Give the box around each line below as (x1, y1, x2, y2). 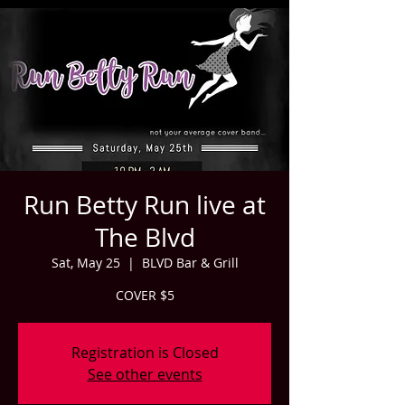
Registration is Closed (71, 343, 219, 363)
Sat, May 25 (51, 254, 120, 271)
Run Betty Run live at (24, 188, 266, 221)
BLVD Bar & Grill (141, 254, 239, 271)
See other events (87, 364, 202, 384)
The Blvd (94, 221, 195, 254)
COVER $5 (115, 287, 174, 304)
